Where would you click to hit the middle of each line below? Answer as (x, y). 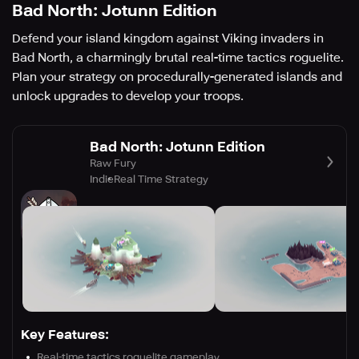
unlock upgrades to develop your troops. (128, 96)
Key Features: (65, 335)
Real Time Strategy (161, 179)
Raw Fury (113, 163)
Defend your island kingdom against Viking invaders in (168, 38)
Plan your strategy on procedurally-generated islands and (177, 77)
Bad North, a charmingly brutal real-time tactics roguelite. (178, 58)
